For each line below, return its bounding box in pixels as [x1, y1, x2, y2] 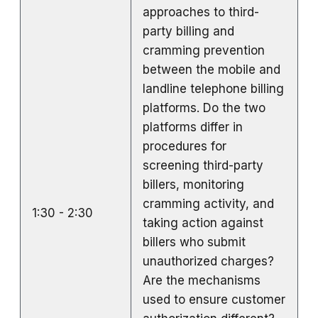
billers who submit [143, 234, 246, 249]
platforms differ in [143, 119, 243, 134]
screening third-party [143, 158, 263, 172]
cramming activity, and [143, 196, 274, 211]
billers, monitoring [143, 177, 244, 192]
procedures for [143, 138, 226, 153]
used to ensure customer [143, 292, 285, 307]
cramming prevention [143, 43, 265, 57]
